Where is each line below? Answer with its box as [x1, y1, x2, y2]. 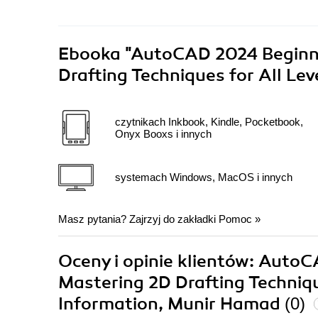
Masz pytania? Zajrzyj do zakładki [58, 212, 219, 225]
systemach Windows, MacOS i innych [115, 171, 292, 184]
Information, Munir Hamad [58, 292, 285, 314]
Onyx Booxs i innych [115, 127, 212, 140]
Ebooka [58, 43, 121, 65]
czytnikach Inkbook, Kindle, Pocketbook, [115, 115, 303, 128]
